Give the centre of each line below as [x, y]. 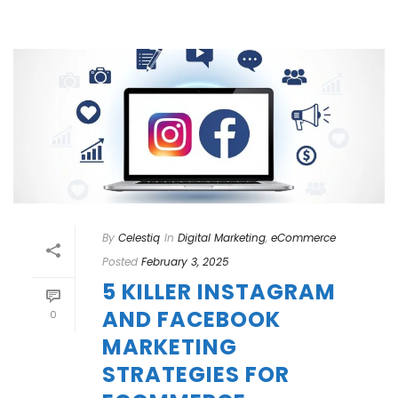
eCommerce [303, 238]
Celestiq [139, 238]
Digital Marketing [222, 238]
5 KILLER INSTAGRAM [219, 292]
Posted [120, 262]
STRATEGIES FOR [196, 375]
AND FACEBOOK [191, 320]
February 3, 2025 [185, 262]
